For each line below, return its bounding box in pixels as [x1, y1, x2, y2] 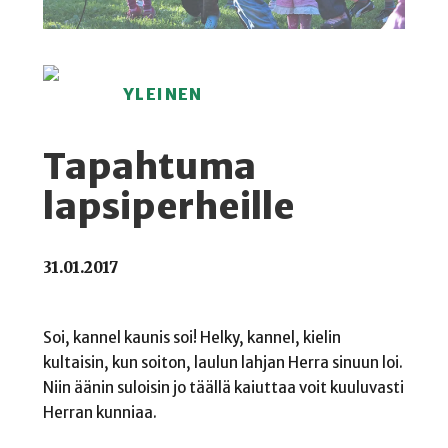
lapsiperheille [42, 184, 295, 230]
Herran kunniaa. [42, 403, 157, 423]
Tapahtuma [42, 144, 256, 190]
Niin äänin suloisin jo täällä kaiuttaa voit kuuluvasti [42, 378, 404, 398]
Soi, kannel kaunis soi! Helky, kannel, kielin [42, 328, 341, 348]
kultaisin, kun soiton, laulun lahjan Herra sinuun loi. [42, 353, 403, 373]
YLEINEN [122, 83, 203, 105]
